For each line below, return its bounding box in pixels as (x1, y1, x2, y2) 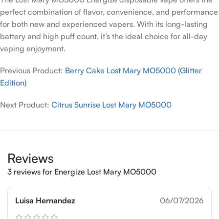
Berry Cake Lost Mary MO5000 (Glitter (65, 66, 202, 76)
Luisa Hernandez (15, 196, 75, 206)
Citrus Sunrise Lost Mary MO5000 (51, 100, 172, 110)
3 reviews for (7, 167, 54, 177)
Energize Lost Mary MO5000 (54, 167, 156, 177)
